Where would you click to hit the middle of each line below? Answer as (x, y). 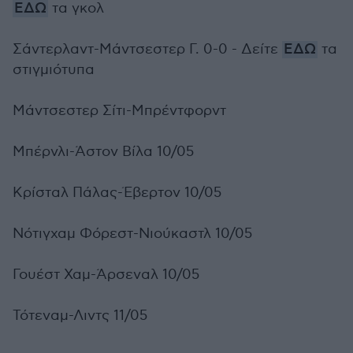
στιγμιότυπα (54, 70)
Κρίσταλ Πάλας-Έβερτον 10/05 (117, 193)
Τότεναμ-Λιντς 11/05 (80, 316)
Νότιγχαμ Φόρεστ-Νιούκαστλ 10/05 (132, 234)
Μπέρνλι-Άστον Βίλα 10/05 (103, 152)
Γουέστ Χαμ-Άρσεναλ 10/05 (106, 275)
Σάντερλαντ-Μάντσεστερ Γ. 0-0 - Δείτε (147, 49)
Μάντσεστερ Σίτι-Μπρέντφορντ (121, 111)
